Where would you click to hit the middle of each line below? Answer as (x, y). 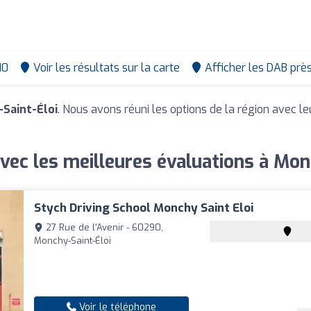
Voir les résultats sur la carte (107, 68)
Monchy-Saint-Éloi (73, 241)
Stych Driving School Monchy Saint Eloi (144, 208)
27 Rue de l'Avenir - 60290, (103, 228)
